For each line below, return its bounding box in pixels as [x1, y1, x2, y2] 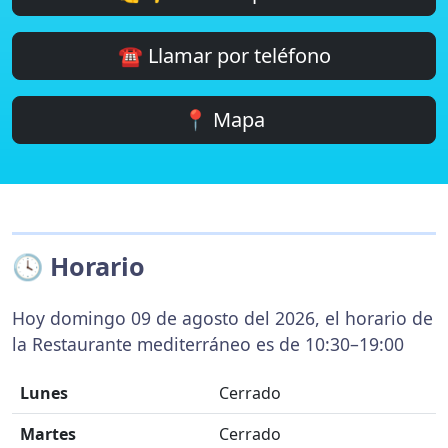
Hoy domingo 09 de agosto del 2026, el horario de [12, 306, 433, 330]
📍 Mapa [183, 106, 265, 133]
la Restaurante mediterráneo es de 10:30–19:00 [12, 332, 404, 356]
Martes [20, 423, 76, 445]
